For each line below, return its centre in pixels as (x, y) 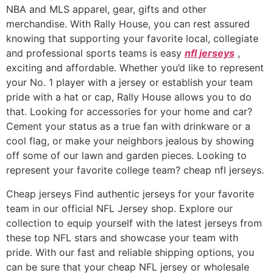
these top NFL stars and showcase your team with (122, 237)
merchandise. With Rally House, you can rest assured (128, 24)
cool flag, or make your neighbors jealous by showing (130, 141)
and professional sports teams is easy (95, 53)
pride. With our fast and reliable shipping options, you (130, 252)
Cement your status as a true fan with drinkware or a (128, 126)
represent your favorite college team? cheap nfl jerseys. (135, 170)
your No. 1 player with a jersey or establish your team (129, 83)
